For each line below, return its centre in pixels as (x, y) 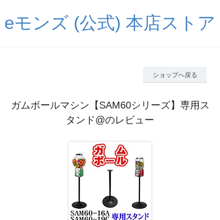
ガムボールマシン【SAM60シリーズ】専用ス (110, 105)
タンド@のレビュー (110, 120)
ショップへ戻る (175, 75)
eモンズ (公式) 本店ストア (110, 23)
